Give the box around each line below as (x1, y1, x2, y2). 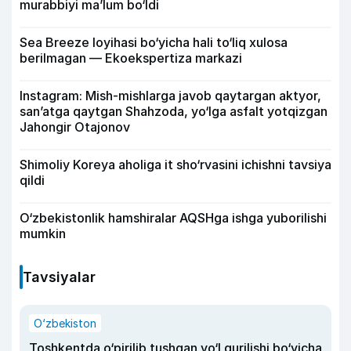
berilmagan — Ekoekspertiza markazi (20, 50, 242, 66)
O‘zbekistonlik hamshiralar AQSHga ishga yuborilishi (20, 210, 327, 226)
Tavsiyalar (23, 269, 96, 285)
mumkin (20, 226, 66, 241)
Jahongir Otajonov (20, 119, 130, 135)
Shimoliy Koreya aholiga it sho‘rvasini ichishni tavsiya (20, 157, 331, 172)
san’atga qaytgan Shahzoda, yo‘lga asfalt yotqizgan (20, 103, 327, 119)
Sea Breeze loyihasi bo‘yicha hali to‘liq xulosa (20, 34, 288, 50)
